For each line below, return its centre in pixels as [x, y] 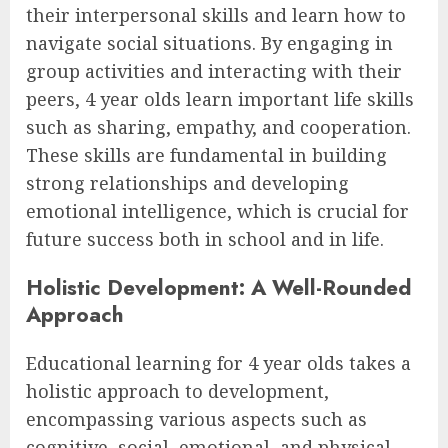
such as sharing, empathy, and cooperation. [218, 127]
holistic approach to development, [177, 391]
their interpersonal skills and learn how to [216, 15]
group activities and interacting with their [214, 71]
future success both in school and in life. [205, 239]
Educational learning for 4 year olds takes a [218, 363]
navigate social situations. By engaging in [209, 43]
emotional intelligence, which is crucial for [217, 211]
